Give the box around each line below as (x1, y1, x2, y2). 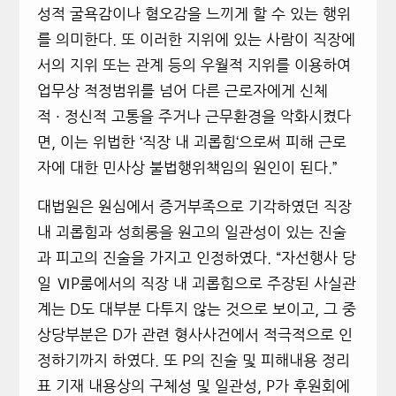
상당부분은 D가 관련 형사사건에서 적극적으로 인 (36, 327, 353, 343)
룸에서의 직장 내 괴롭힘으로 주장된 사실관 (79, 276, 356, 292)
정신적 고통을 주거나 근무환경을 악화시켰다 (64, 109, 351, 125)
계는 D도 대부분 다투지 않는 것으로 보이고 (36, 301, 315, 317)
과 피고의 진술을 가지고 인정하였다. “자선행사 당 (36, 250, 356, 266)
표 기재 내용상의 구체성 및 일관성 (36, 378, 257, 394)
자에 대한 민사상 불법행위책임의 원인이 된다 (36, 160, 328, 176)
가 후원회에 (274, 378, 350, 394)
